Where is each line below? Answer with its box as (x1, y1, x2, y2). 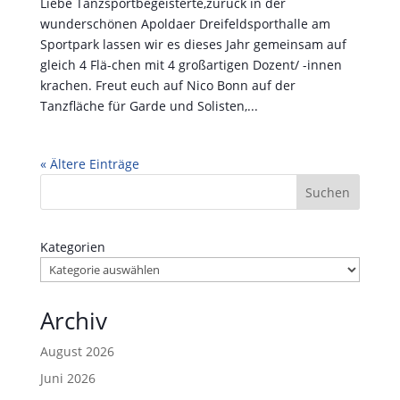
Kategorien (39, 237, 105, 255)
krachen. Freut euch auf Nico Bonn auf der (39, 76, 296, 94)
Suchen (305, 183, 351, 201)
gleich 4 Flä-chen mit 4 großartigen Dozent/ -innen (39, 55, 342, 73)
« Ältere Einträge (39, 154, 139, 172)
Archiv (39, 304, 107, 337)
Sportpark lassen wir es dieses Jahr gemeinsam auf (39, 35, 346, 53)
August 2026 (39, 342, 114, 360)
